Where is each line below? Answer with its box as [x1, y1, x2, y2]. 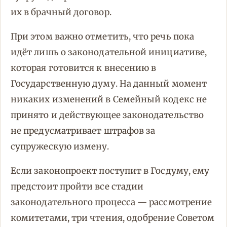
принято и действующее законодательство [11, 109, 204, 121]
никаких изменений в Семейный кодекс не [11, 94, 207, 105]
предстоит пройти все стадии [11, 181, 144, 193]
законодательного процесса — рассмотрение [11, 197, 212, 208]
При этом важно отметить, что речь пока [11, 31, 195, 43]
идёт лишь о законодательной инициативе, [11, 47, 207, 58]
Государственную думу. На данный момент [11, 78, 207, 90]
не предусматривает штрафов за [11, 125, 156, 137]
